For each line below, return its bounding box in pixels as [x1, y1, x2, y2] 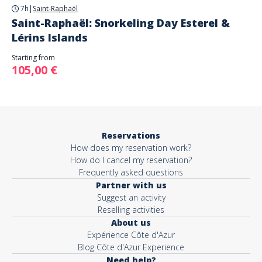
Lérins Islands [12, 30, 88, 44]
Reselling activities [98, 204, 164, 215]
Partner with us [95, 180, 167, 191]
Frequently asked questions [79, 167, 183, 178]
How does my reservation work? [71, 142, 191, 153]
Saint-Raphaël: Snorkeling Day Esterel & [12, 16, 230, 30]
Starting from [12, 53, 55, 63]
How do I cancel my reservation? [70, 154, 192, 166]
